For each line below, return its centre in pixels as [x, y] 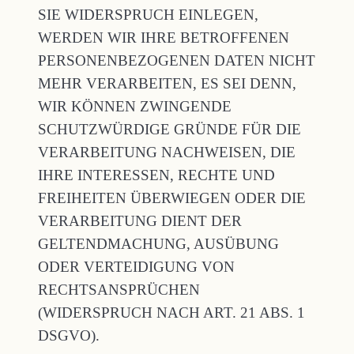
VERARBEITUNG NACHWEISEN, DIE [167, 152]
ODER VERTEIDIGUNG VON [136, 267]
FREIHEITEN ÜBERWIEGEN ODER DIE [172, 198]
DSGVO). [69, 335]
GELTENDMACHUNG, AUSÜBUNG [158, 244]
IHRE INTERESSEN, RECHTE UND [156, 175]
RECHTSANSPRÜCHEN [119, 290]
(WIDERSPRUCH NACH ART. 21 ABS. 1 [171, 313]
